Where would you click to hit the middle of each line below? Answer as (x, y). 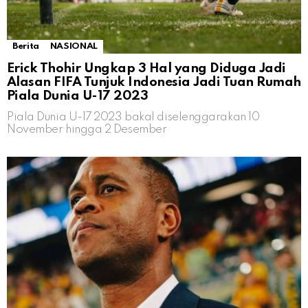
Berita (26, 47)
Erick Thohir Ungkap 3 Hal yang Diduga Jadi (146, 69)
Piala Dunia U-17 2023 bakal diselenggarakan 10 (133, 118)
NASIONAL (74, 47)
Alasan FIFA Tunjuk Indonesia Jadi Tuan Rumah (154, 82)
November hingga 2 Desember (87, 130)
